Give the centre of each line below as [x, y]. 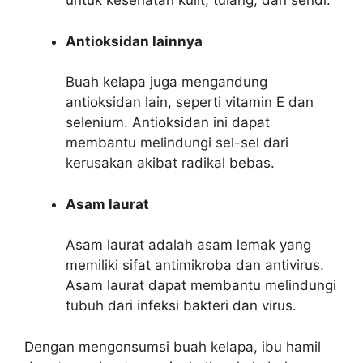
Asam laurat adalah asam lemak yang [188, 245]
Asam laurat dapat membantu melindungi [201, 285]
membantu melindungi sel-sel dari [177, 143]
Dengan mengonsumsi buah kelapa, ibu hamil [173, 346]
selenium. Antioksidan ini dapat [168, 122]
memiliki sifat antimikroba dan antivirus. [195, 265]
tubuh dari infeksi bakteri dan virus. [181, 305]
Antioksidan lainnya [134, 41]
